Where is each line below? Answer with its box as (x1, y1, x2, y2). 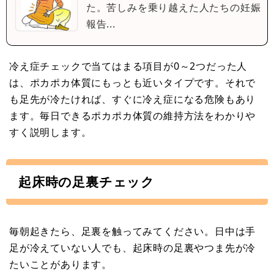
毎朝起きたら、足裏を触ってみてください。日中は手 (9, 224, 256, 238)
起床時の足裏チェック (18, 172, 155, 190)
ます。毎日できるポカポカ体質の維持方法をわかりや (9, 108, 256, 122)
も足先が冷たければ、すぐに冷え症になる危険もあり (9, 92, 256, 106)
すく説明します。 (9, 125, 92, 139)
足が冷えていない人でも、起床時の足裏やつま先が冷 (9, 240, 256, 254)
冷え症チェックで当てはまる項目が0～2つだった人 (9, 59, 248, 73)
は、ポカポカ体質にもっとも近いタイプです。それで (9, 75, 256, 89)
